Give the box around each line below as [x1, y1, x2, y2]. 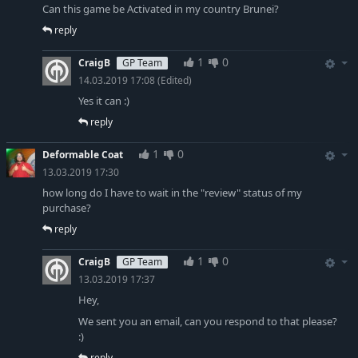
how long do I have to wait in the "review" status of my [42, 185, 302, 201]
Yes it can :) [78, 93, 129, 109]
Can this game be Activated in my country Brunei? [42, 2, 279, 17]
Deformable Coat [42, 149, 123, 161]
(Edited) [155, 74, 192, 87]
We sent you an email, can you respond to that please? [78, 314, 337, 329]
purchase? [42, 201, 91, 216]
